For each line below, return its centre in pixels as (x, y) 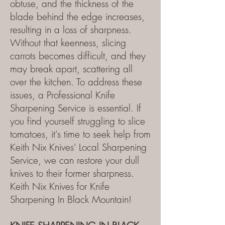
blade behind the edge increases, (77, 17)
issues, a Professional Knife (63, 95)
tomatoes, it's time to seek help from (80, 134)
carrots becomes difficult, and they (78, 56)
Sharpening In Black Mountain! (71, 199)
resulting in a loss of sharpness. (71, 30)
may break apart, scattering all (71, 69)
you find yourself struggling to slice (78, 121)
